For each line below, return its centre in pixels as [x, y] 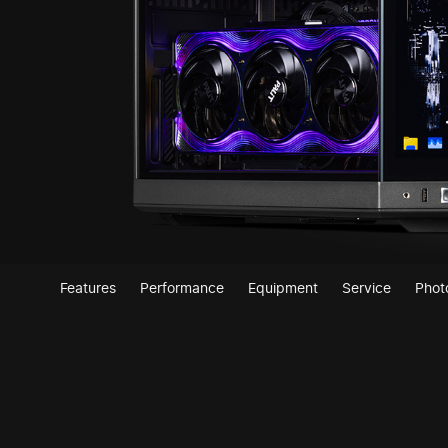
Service [366, 287]
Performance [182, 287]
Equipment [283, 287]
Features [88, 287]
